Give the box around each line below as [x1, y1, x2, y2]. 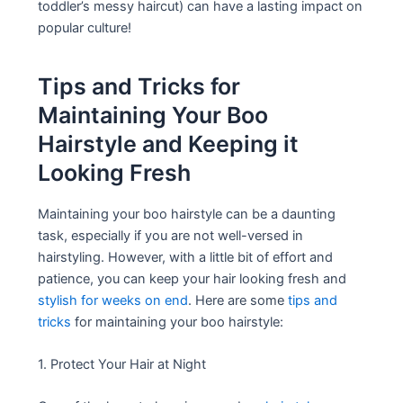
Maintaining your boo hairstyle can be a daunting [38, 205, 336, 222]
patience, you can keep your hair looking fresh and [38, 270, 347, 287]
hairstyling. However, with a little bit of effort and [38, 248, 334, 265]
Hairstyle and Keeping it [38, 130, 300, 158]
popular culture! [38, 19, 132, 36]
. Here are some [188, 291, 289, 309]
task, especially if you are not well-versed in [38, 227, 304, 244]
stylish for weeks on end [38, 291, 189, 309]
